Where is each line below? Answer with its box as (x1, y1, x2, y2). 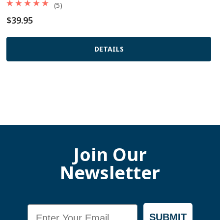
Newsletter (60, 161, 160, 185)
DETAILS (94, 44, 124, 54)
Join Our (73, 142, 147, 166)
